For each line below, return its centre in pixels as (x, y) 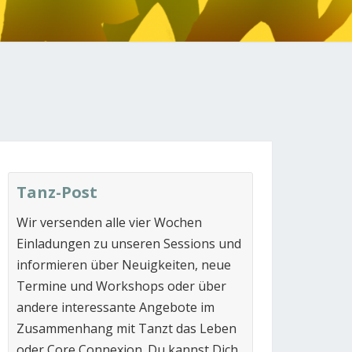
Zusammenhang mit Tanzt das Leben (126, 328)
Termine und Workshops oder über (121, 286)
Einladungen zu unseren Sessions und (129, 244)
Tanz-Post (57, 192)
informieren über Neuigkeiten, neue (124, 265)
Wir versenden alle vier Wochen (109, 222)
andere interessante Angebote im (115, 307)
